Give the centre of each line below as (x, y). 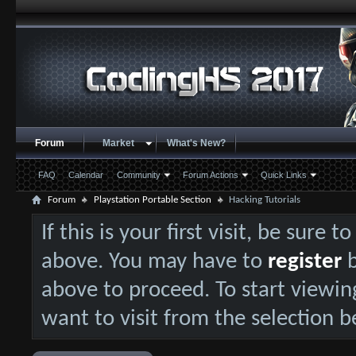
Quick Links (283, 175)
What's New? (196, 143)
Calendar (85, 175)
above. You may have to (154, 262)
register (304, 262)
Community (138, 175)
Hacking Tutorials (264, 200)
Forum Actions (210, 175)
